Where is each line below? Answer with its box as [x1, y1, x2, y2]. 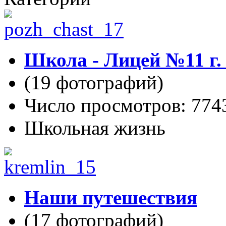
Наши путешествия [24, 187, 197, 208]
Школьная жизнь [24, 117, 165, 139]
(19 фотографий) [24, 72, 163, 93]
